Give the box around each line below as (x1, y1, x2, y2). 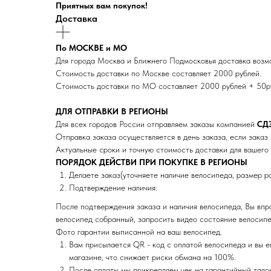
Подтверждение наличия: (69, 183, 157, 192)
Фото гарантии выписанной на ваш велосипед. (56, 227, 222, 237)
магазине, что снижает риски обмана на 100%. (69, 252, 236, 262)
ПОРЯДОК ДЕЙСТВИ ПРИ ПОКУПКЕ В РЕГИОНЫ (56, 157, 247, 167)
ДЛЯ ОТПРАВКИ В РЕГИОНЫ (56, 106, 168, 116)
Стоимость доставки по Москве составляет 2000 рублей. (56, 68, 261, 78)
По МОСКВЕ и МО (56, 43, 127, 53)
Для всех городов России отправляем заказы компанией (56, 119, 257, 129)
